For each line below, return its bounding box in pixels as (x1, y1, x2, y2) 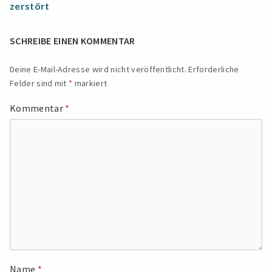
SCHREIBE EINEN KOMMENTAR (10, 35, 135, 47)
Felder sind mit (10, 78, 69, 89)
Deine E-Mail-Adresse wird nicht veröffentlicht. (10, 64, 187, 75)
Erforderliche (188, 64, 239, 75)
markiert (72, 78, 107, 89)
